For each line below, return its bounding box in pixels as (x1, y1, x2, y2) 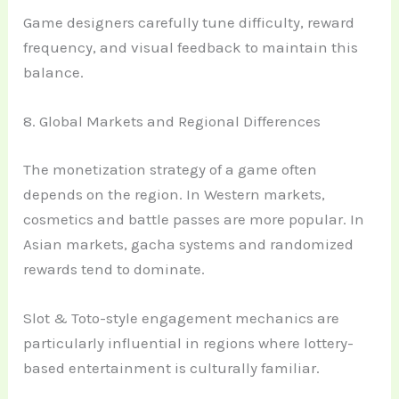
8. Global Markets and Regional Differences (23, 112, 322, 131)
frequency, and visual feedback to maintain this (23, 37, 359, 56)
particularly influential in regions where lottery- (23, 333, 354, 352)
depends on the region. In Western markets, (23, 184, 326, 203)
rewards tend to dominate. (23, 259, 206, 278)
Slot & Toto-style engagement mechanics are (23, 308, 340, 327)
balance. (23, 62, 85, 81)
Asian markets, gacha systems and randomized (23, 234, 354, 253)
